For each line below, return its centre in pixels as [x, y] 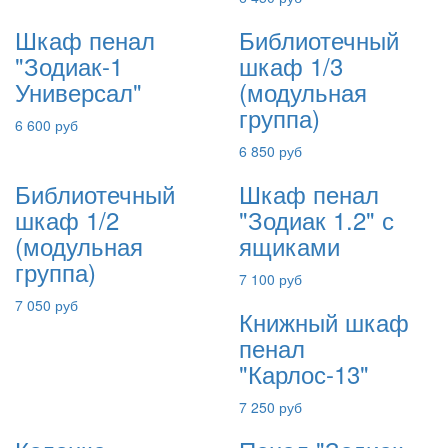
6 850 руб [270, 151]
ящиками [289, 245]
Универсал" [78, 91]
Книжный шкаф [324, 321]
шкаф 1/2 [67, 219]
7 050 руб [46, 305]
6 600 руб [46, 125]
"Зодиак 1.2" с [316, 219]
